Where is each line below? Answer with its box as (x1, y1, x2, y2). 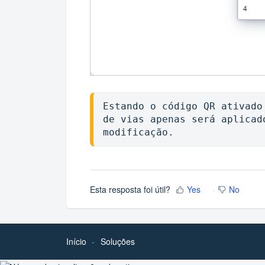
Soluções (101, 235, 135, 247)
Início (66, 235, 86, 247)
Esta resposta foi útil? (90, 183, 170, 196)
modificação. (103, 127, 174, 138)
